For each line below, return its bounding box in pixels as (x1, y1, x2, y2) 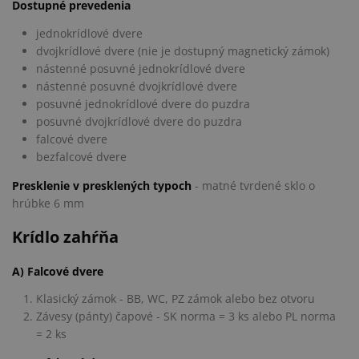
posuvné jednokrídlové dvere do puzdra (36, 95, 250, 111)
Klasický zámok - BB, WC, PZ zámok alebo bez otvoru (36, 291, 315, 307)
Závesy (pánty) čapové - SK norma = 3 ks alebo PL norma (36, 309, 336, 325)
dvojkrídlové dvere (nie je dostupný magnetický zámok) (36, 42, 329, 58)
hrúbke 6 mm (12, 195, 84, 211)
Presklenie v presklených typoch (12, 177, 195, 193)
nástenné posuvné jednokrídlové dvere (36, 60, 245, 76)
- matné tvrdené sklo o (195, 177, 315, 193)
